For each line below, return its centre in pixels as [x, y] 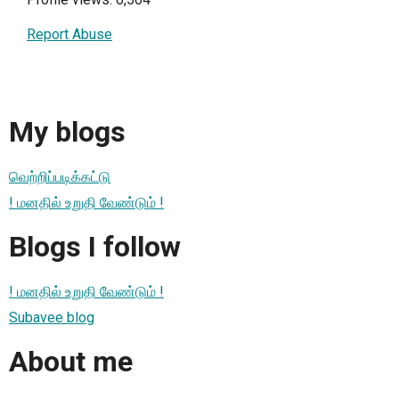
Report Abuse [69, 34]
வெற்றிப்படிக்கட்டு [60, 176]
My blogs [67, 132]
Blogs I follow [95, 247]
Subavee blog [52, 317]
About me [71, 362]
